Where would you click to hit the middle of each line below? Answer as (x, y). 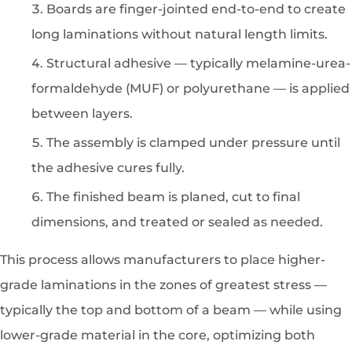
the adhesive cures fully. (108, 168)
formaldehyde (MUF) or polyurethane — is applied (191, 89)
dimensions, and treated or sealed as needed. (177, 222)
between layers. (82, 114)
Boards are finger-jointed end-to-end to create (196, 9)
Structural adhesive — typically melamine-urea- (198, 64)
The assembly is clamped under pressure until (193, 143)
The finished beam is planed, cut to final (173, 197)
